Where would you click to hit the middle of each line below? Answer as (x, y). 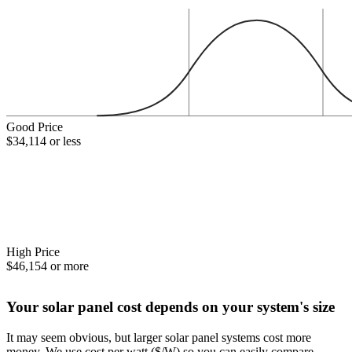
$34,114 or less (44, 141)
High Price (33, 251)
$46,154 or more (48, 266)
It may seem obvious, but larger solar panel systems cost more (159, 337)
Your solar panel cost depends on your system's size (170, 306)
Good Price (35, 127)
